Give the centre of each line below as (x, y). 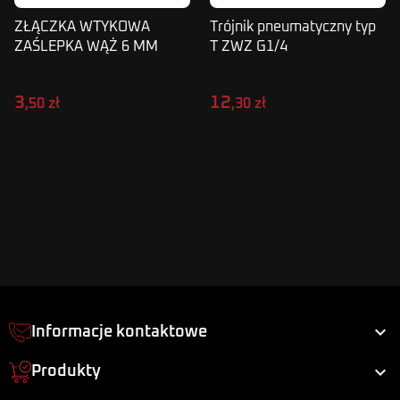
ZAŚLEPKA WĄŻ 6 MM (86, 46)
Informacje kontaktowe (119, 332)
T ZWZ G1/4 (249, 46)
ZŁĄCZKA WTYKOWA (82, 27)
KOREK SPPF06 (63, 66)
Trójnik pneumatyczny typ (293, 27)
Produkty (66, 371)
